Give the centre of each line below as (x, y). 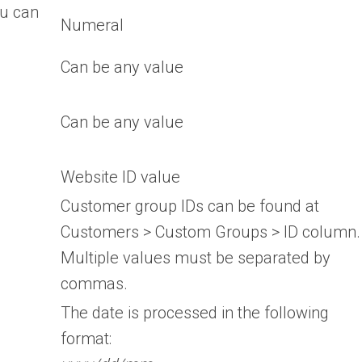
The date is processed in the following (195, 313)
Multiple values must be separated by (196, 258)
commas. (94, 284)
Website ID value (120, 177)
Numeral (92, 25)
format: (86, 339)
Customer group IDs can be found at (190, 206)
